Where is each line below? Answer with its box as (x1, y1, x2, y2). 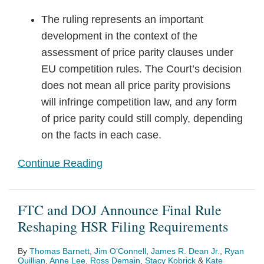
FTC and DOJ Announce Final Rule (18, 200, 222, 219)
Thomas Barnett (29, 246, 90, 256)
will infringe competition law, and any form (41, 96, 237, 108)
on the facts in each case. (41, 129, 167, 141)
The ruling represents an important (41, 14, 203, 25)
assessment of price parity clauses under (41, 47, 233, 58)
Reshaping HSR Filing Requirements (18, 217, 228, 236)
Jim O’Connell (94, 246, 146, 256)
